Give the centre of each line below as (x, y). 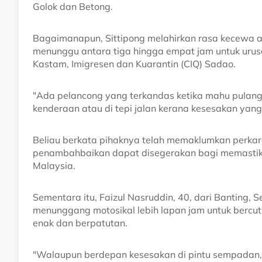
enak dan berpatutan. (80, 223)
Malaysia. (54, 165)
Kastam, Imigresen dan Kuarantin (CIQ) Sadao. (134, 63)
